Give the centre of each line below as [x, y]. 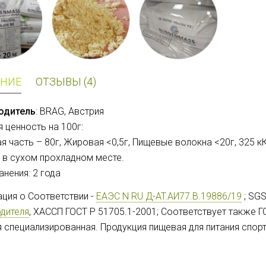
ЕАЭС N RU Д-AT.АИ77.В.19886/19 [169, 197]
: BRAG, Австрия [70, 112]
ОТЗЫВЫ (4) [66, 82]
